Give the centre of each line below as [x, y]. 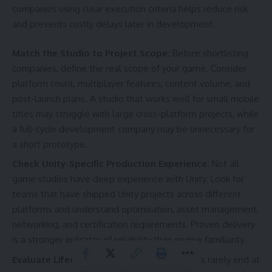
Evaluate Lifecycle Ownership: [80, 259]
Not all [226, 164]
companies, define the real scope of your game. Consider [129, 68]
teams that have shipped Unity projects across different [127, 194]
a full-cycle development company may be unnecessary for [133, 129]
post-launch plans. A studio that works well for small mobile [136, 98]
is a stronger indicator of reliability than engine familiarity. [129, 240]
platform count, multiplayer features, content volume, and [131, 83]
